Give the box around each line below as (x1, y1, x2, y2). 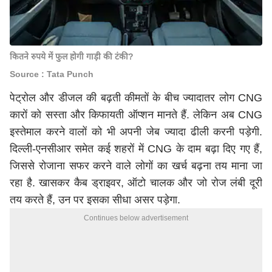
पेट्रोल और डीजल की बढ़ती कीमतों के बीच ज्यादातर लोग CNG (10, 92, 262, 104)
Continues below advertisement (84, 214, 188, 222)
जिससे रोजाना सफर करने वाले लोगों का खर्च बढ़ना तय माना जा (10, 160, 262, 172)
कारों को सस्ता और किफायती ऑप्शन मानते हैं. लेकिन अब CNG (10, 109, 262, 121)
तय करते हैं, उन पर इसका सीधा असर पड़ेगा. (10, 194, 180, 206)
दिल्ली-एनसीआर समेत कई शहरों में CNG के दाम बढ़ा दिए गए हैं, (10, 143, 262, 155)
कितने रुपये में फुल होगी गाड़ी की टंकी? (10, 52, 134, 61)
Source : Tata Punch (10, 69, 93, 79)
